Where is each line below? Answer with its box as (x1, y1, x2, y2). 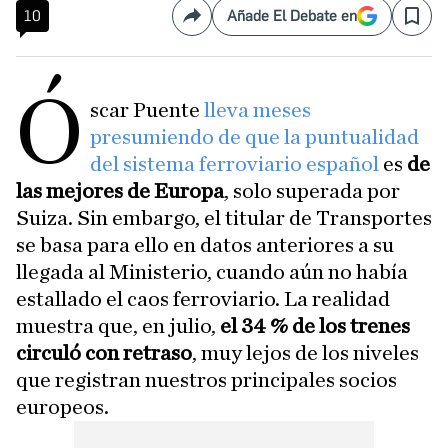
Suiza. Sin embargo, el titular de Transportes (16, 207, 432, 229)
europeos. (16, 396, 109, 418)
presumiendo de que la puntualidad (90, 126, 420, 148)
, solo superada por (224, 180, 400, 202)
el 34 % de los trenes (220, 315, 410, 337)
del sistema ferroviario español (90, 153, 380, 175)
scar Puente (90, 99, 205, 121)
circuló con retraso (16, 342, 192, 364)
